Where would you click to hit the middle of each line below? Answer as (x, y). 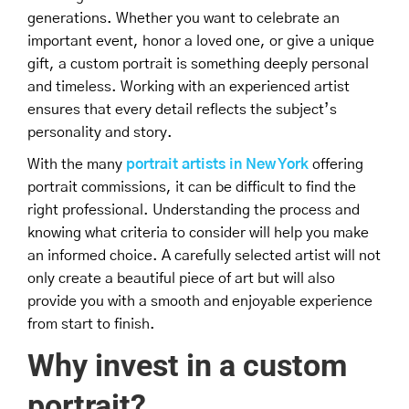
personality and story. (100, 132)
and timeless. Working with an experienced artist (189, 86)
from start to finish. (91, 324)
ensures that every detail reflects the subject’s (182, 109)
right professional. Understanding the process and (194, 210)
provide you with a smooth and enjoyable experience (200, 301)
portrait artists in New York (217, 164)
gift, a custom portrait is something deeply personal (198, 63)
